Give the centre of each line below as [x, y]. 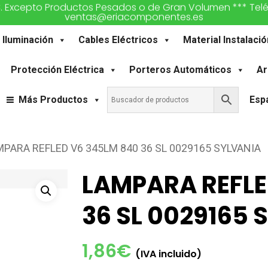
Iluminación [28, 40]
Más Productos [54, 100]
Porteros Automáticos [181, 70]
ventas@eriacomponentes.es [134, 17]
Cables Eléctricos [118, 40]
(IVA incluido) [168, 254]
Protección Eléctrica [58, 70]
